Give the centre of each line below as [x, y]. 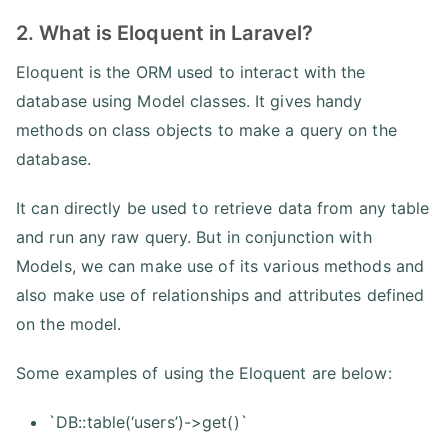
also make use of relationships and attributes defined [220, 294]
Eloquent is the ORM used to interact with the [191, 71]
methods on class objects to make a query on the [206, 129]
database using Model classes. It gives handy [189, 100]
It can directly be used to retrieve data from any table [223, 207]
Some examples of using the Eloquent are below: [204, 372]
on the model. [69, 323]
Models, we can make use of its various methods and [220, 265]
